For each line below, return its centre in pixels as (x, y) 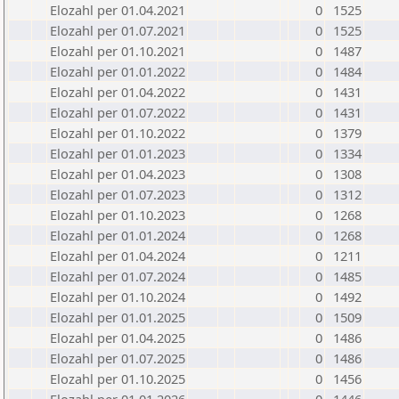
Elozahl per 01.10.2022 (118, 133)
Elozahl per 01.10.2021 (118, 51)
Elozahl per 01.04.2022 (118, 92)
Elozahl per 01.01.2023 (118, 153)
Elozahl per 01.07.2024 (118, 276)
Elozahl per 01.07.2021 (118, 30)
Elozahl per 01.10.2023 (118, 215)
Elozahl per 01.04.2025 (118, 338)
